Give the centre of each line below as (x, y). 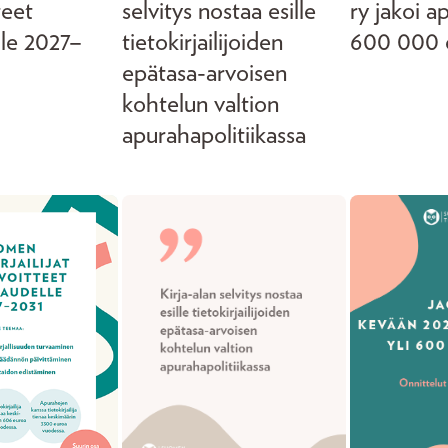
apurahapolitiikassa (214, 135)
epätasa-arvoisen (204, 73)
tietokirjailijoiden (202, 42)
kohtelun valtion (200, 104)
